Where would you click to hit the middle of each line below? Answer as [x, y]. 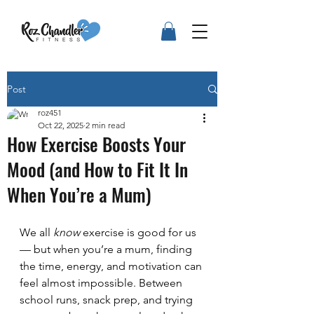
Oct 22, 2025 [61, 125]
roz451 [50, 113]
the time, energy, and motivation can [112, 266]
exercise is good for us [139, 233]
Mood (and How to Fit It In [97, 170]
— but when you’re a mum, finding [107, 250]
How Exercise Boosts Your [96, 144]
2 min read [105, 125]
